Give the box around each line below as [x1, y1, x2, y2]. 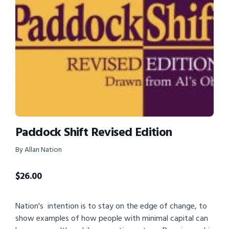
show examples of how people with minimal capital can [15, 212, 208, 225]
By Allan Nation [15, 144, 62, 156]
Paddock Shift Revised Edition [15, 123, 172, 143]
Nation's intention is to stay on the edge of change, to [15, 199, 207, 213]
